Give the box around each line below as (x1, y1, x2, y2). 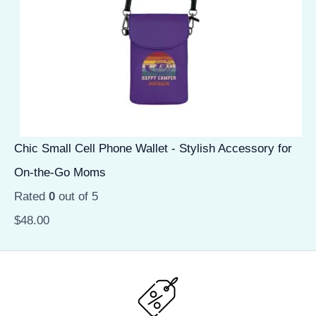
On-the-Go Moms (14, 165, 106, 179)
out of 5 (55, 189, 98, 203)
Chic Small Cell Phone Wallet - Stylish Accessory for (14, 141, 292, 155)
